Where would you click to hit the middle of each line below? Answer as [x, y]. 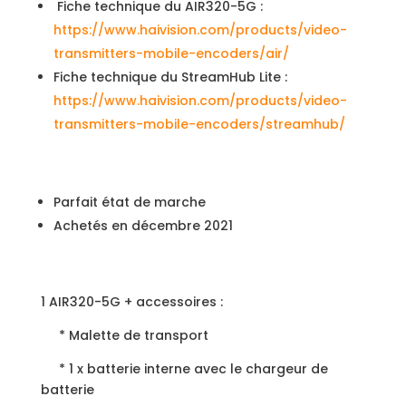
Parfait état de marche [129, 202]
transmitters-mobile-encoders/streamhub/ [199, 124]
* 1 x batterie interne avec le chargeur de [184, 369]
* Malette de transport [124, 335]
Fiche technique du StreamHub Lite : [170, 77]
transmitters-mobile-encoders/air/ [171, 53]
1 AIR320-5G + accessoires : [131, 302]
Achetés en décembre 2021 [143, 226]
